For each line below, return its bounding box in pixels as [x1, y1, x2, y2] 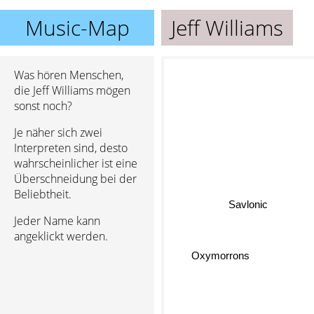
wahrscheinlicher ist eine [14, 156, 137, 171]
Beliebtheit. [14, 186, 71, 202]
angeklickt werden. [14, 228, 108, 244]
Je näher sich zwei [14, 125, 102, 140]
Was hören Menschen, [14, 67, 123, 83]
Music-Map [25, 13, 130, 42]
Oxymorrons [189, 251, 248, 264]
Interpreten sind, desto [14, 140, 128, 156]
